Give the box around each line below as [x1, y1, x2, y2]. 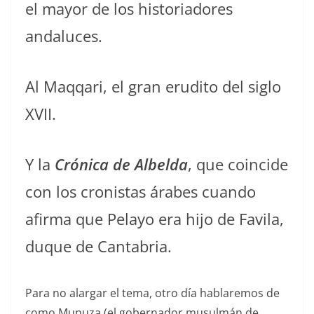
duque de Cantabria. [25, 235, 172, 257]
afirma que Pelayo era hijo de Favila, [25, 208, 284, 230]
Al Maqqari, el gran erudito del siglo [25, 76, 281, 97]
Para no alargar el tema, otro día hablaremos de [25, 285, 280, 301]
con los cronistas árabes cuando [25, 181, 256, 203]
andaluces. [25, 25, 102, 47]
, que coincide [188, 153, 288, 175]
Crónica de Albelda [55, 153, 188, 175]
